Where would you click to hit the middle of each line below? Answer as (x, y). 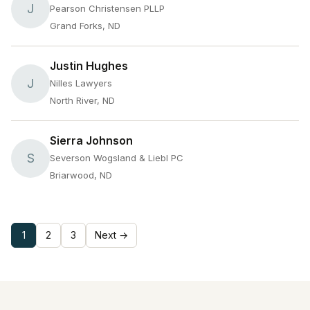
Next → (111, 235)
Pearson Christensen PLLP (107, 8)
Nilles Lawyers (81, 83)
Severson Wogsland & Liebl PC (117, 158)
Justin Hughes (89, 66)
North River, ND (82, 100)
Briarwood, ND (81, 175)
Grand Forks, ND (85, 26)
